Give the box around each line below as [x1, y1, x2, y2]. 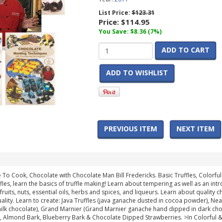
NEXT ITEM [176, 124, 215, 133]
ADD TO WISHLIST [106, 68, 168, 77]
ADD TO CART [161, 45, 210, 55]
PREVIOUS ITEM [104, 124, 157, 133]
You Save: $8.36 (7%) [98, 27, 162, 36]
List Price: [98, 8, 132, 17]
